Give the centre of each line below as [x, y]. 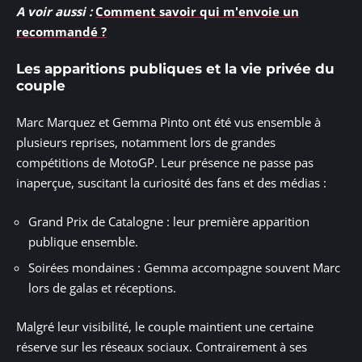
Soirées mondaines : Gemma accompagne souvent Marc [184, 268]
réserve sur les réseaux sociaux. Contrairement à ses [162, 346]
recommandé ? [61, 32]
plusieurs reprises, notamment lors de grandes [146, 143]
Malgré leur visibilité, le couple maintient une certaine [165, 326]
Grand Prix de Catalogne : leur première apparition [169, 221]
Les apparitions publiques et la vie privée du [175, 68]
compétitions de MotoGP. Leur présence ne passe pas [165, 163]
